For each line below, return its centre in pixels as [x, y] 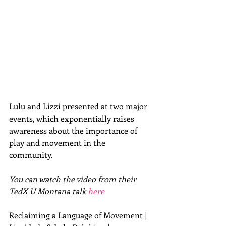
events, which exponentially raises [73, 118]
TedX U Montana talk [48, 191]
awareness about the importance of [74, 130]
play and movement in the [58, 142]
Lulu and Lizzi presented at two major [79, 106]
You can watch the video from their [74, 179]
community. [34, 154]
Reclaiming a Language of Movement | [79, 215]
